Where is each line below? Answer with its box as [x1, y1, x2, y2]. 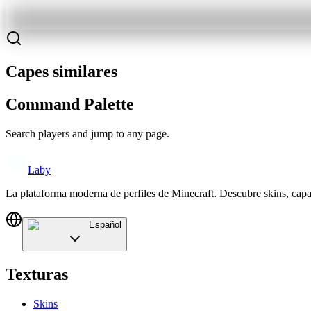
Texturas [6, 265, 68, 284]
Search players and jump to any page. [6, 128, 169, 140]
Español [89, 219, 121, 230]
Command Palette [6, 95, 134, 114]
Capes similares [6, 62, 117, 81]
